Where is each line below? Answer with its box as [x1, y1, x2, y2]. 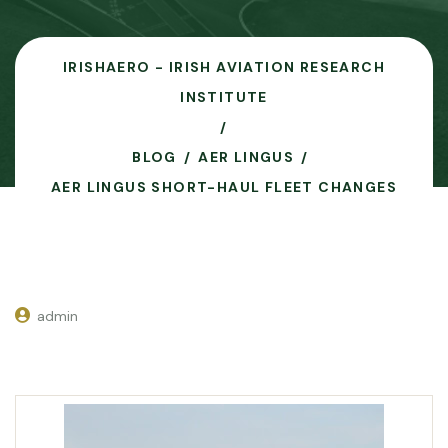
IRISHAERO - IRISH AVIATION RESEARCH [63, 58, 385, 76]
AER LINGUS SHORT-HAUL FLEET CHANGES [51, 178, 397, 196]
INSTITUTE [180, 88, 268, 106]
